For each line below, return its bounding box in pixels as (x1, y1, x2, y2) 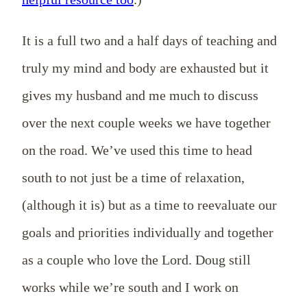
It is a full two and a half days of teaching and (22, 32, 277, 48)
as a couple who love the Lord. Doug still (22, 251, 251, 267)
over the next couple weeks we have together (22, 114, 271, 130)
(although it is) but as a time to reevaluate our (22, 197, 277, 212)
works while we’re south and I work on (22, 279, 238, 295)
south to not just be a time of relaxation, (22, 169, 245, 185)
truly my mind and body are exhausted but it (22, 60, 269, 75)
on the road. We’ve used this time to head (22, 142, 252, 158)
